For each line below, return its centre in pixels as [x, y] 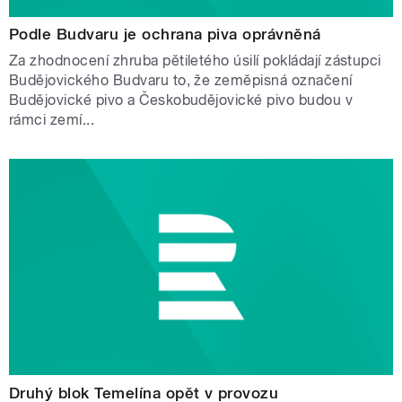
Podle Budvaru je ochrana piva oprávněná [165, 35]
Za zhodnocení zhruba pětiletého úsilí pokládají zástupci [195, 61]
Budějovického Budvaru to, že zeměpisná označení [181, 81]
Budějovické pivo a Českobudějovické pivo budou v [181, 100]
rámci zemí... [52, 120]
